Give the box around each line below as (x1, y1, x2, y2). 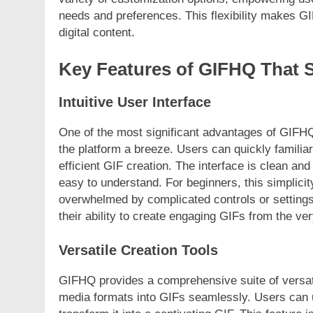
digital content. (59, 26, 135, 40)
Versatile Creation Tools (59, 242, 218, 259)
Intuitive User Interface (59, 94, 211, 110)
